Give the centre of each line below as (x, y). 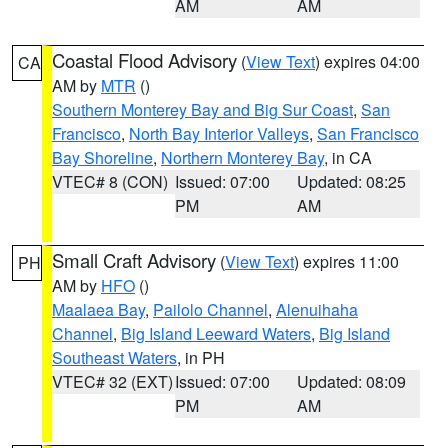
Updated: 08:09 (352, 381)
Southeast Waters (114, 357)
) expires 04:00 (367, 61)
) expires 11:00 (346, 261)
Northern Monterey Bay (242, 157)
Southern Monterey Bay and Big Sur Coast (202, 109)
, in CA (348, 157)
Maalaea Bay (98, 309)
